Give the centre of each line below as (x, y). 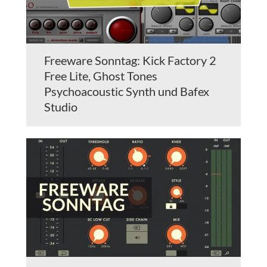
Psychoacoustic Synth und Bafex (127, 91)
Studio (61, 107)
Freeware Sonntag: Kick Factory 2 (130, 60)
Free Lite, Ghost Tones (101, 76)
